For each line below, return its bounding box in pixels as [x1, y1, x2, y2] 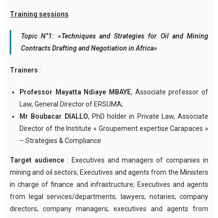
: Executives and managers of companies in [64, 156, 208, 164]
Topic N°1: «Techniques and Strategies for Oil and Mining [21, 32, 208, 40]
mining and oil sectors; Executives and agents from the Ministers [10, 168, 208, 176]
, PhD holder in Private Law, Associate [88, 112, 208, 120]
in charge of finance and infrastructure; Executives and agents [10, 180, 208, 188]
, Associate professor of [131, 88, 208, 96]
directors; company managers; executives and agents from [10, 204, 208, 213]
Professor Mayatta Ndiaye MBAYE [19, 88, 131, 96]
